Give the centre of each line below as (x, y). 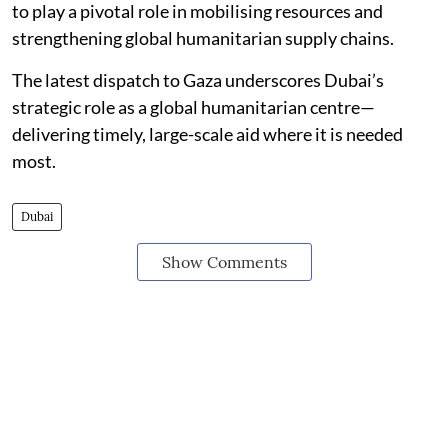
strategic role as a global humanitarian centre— (193, 107)
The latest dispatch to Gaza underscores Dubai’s (198, 80)
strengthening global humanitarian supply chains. (203, 38)
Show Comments (224, 262)
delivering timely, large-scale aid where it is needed (207, 134)
